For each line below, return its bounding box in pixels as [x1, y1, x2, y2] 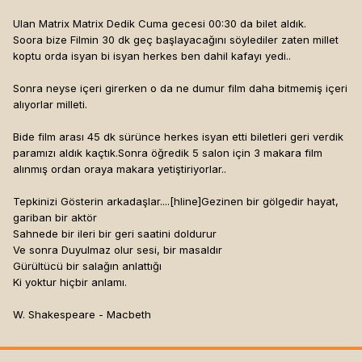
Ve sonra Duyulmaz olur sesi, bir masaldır [13, 243, 222, 257]
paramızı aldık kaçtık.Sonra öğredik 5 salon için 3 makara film [13, 146, 322, 160]
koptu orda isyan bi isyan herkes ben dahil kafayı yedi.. [13, 49, 291, 63]
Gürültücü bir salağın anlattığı [13, 259, 162, 273]
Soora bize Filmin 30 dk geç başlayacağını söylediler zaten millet [13, 33, 339, 47]
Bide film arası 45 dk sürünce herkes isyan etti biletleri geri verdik [13, 130, 343, 144]
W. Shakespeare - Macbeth [13, 308, 151, 322]
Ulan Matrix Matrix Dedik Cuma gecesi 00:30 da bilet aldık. [13, 17, 306, 31]
